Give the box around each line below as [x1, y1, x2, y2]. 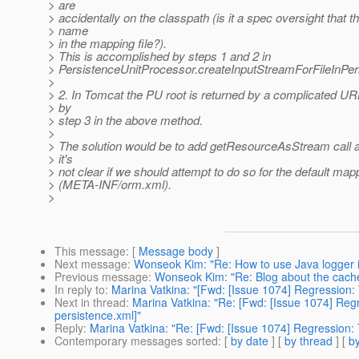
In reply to [54, 281, 105, 298]
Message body [139, 243, 213, 260]
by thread [284, 333, 333, 349]
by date [231, 333, 268, 349]
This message [54, 243, 126, 260]
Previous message [54, 268, 148, 285]
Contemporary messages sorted [54, 333, 218, 349]
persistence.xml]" [54, 307, 141, 324]
